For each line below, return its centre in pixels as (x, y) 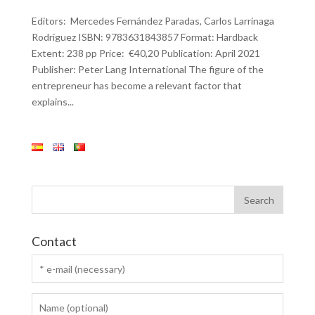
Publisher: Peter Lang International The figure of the (147, 69)
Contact (54, 241)
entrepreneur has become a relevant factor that (136, 85)
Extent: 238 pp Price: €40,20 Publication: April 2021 (146, 53)
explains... (52, 102)
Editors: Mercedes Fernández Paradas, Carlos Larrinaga (153, 21)
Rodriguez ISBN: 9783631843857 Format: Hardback (144, 37)
